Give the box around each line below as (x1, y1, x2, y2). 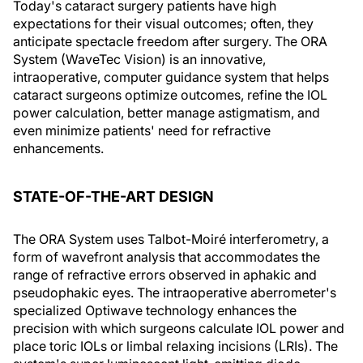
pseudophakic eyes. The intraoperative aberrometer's (13, 284, 336, 301)
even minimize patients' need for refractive (13, 122, 271, 139)
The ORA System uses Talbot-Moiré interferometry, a (13, 231, 329, 247)
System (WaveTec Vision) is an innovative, (13, 51, 266, 67)
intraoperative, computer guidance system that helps (13, 69, 329, 85)
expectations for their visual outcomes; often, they (13, 15, 314, 32)
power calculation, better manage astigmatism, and (13, 105, 320, 121)
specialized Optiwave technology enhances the (13, 302, 297, 318)
